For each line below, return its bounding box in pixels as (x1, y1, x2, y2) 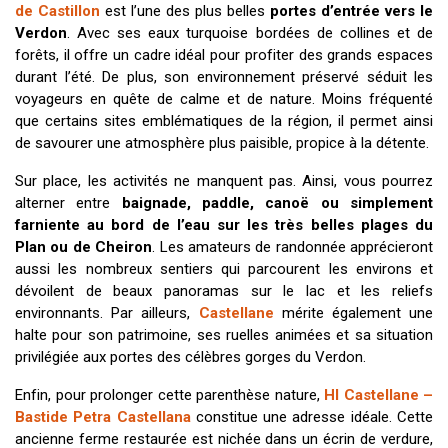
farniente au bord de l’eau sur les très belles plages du (15, 215, 433, 234)
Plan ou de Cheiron (15, 237, 153, 256)
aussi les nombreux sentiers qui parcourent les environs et (15, 259, 433, 278)
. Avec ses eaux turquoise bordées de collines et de (67, 23, 433, 42)
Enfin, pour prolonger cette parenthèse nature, (15, 385, 324, 404)
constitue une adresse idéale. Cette (190, 407, 434, 426)
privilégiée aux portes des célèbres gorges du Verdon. (15, 347, 366, 366)
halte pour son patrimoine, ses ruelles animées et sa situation (15, 325, 433, 344)
